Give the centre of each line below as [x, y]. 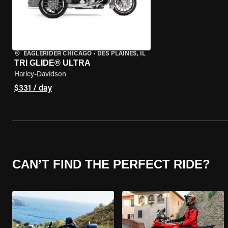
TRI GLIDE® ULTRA [52, 63]
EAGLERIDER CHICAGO [58, 54]
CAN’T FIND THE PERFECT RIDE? [111, 164]
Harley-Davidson [40, 75]
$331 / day [33, 89]
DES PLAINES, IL [121, 54]
